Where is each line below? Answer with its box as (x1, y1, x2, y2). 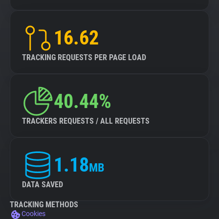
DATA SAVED (22, 180, 63, 189)
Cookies (22, 210, 45, 218)
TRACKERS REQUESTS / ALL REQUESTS (22, 116, 150, 126)
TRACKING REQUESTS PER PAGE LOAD (22, 53, 146, 62)
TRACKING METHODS (10, 200, 78, 209)
